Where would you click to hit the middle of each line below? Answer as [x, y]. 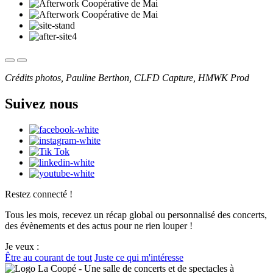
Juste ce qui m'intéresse [139, 257]
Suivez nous [41, 103]
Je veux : [22, 246]
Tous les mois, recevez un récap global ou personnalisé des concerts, [136, 214]
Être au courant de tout [48, 257]
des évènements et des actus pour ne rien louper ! [99, 225]
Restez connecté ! [39, 194]
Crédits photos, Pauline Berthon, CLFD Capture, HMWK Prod [127, 77]
